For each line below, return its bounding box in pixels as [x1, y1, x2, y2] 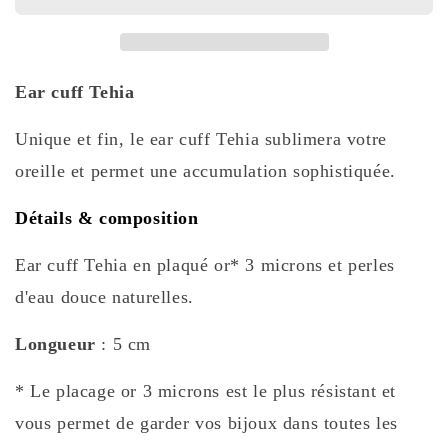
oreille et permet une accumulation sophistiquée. [15, 160, 402, 181]
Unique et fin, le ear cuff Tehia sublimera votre [15, 128, 387, 149]
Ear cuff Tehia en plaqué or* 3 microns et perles [15, 254, 395, 275]
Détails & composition [15, 207, 199, 228]
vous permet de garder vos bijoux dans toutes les [15, 412, 398, 433]
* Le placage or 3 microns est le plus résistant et [15, 380, 397, 401]
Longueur [15, 333, 96, 354]
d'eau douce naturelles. [15, 286, 200, 307]
